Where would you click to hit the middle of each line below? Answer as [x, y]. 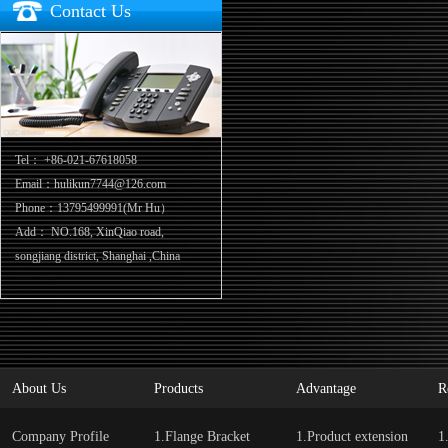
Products [178, 388]
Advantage [326, 388]
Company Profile [60, 436]
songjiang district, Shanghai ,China [97, 256]
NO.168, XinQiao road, [107, 232]
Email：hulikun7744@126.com [90, 184]
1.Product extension [352, 436]
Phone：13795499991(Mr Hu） [93, 208]
